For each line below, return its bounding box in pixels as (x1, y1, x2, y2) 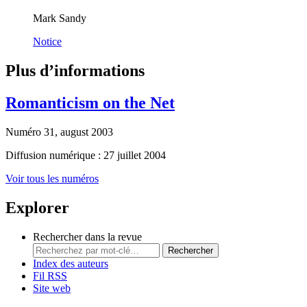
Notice (33, 36, 62, 48)
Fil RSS (33, 269, 67, 282)
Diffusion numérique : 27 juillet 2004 (5, 149, 166, 162)
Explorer (5, 198, 69, 217)
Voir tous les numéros (5, 173, 99, 185)
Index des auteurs (33, 257, 108, 269)
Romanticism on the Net (5, 94, 175, 112)
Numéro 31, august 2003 (5, 126, 113, 138)
